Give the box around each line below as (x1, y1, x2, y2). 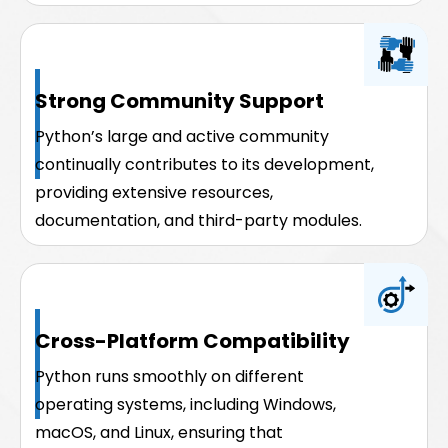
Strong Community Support (35, 86, 324, 115)
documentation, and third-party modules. (35, 208, 362, 232)
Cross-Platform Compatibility (35, 326, 350, 355)
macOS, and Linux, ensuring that (35, 420, 283, 444)
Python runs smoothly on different (35, 364, 304, 388)
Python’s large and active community (35, 124, 329, 148)
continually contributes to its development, (35, 152, 374, 176)
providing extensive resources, (35, 180, 273, 204)
